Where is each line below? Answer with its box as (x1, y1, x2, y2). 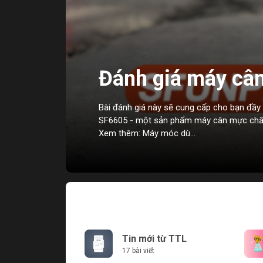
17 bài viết (122, 247, 154, 255)
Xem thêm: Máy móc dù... (99, 128, 195, 139)
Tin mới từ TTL (122, 233, 187, 244)
